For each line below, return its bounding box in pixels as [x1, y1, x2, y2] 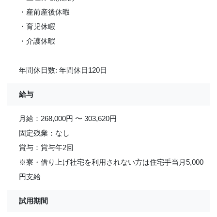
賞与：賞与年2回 [19, 143, 74, 152]
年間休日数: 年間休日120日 [19, 66, 107, 74]
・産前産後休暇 [19, 8, 70, 16]
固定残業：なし [19, 129, 70, 137]
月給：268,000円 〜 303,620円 [19, 114, 117, 123]
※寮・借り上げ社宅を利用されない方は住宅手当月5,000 [19, 158, 203, 166]
